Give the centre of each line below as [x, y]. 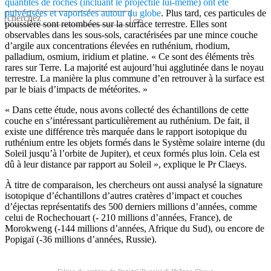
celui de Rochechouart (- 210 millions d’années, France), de [119, 217]
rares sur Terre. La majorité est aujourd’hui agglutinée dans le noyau [134, 67]
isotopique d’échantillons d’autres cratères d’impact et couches [123, 196]
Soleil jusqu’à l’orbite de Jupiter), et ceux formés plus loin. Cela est [132, 153]
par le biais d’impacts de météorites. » [76, 89]
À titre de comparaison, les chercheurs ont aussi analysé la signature [134, 185]
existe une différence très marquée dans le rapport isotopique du [126, 132]
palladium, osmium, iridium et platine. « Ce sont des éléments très [129, 57]
